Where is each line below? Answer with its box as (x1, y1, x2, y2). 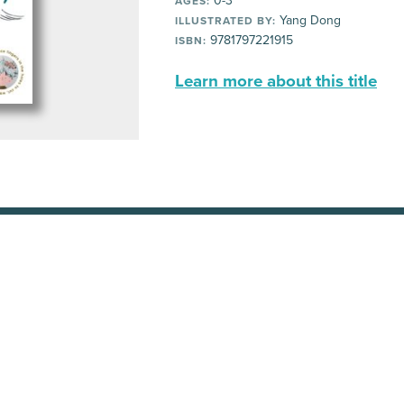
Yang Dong (276, 13, 341, 28)
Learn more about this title (175, 71, 377, 91)
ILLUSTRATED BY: (175, 14, 276, 27)
